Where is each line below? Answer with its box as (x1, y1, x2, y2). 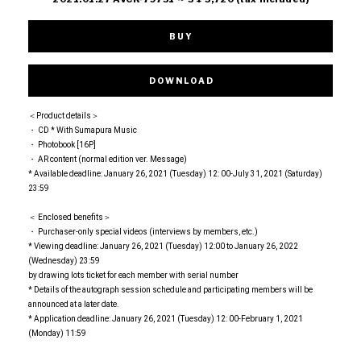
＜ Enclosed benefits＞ (28, 213, 111, 222)
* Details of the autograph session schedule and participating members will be (28, 285, 313, 295)
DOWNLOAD (148, 76, 214, 86)
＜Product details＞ (28, 111, 99, 121)
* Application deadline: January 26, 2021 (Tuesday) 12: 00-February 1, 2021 (28, 314, 303, 324)
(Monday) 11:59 (28, 329, 86, 338)
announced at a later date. (28, 300, 119, 309)
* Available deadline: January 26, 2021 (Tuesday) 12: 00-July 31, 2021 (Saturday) (28, 169, 322, 179)
